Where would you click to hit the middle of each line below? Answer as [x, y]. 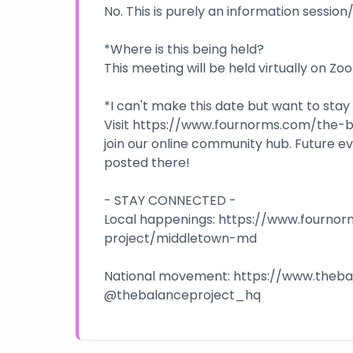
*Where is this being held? [184, 49]
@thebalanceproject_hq [182, 295]
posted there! [147, 162]
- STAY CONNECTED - [170, 200]
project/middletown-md [180, 238]
